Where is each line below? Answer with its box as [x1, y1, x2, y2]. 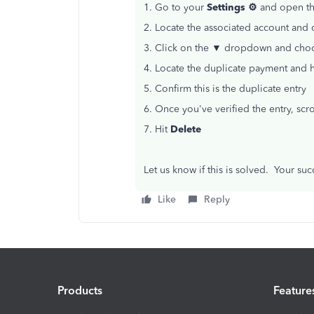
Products [57, 283, 102, 297]
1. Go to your [144, 1, 207, 13]
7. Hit [144, 123, 170, 135]
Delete [170, 123, 201, 135]
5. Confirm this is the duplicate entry [144, 83, 306, 95]
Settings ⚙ [207, 1, 257, 13]
